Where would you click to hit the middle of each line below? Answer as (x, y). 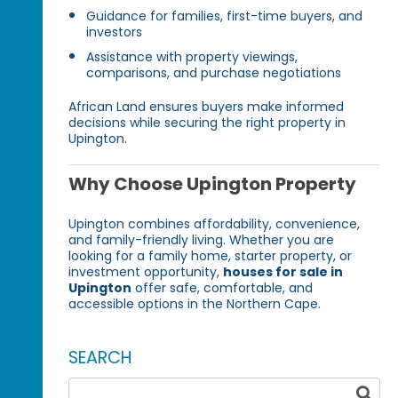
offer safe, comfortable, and (223, 287)
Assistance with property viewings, (192, 56)
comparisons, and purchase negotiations (214, 72)
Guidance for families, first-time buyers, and (225, 16)
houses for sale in (283, 271)
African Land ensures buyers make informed (207, 106)
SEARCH (101, 357)
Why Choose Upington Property (213, 183)
